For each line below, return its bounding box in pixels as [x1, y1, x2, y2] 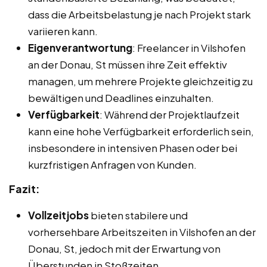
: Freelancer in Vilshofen [132, 41, 246, 55]
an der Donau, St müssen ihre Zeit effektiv [28, 58, 227, 72]
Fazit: [9, 182, 40, 196]
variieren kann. [28, 24, 98, 38]
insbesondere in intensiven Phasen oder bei [28, 141, 237, 155]
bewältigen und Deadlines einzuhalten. [28, 91, 214, 105]
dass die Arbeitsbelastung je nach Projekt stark [28, 8, 251, 21]
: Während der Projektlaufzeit [100, 108, 240, 122]
